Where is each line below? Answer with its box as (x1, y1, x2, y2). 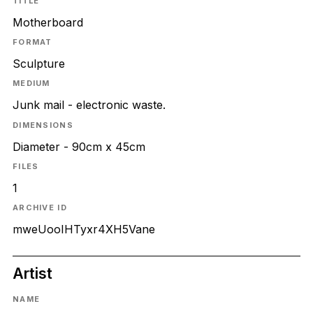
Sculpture (12, 57, 65, 71)
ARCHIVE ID (12, 203, 67, 213)
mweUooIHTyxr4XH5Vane (12, 222, 155, 237)
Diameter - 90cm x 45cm (12, 139, 145, 154)
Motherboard (12, 15, 83, 30)
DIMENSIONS (12, 119, 73, 130)
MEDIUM (12, 78, 50, 89)
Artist (12, 264, 52, 283)
